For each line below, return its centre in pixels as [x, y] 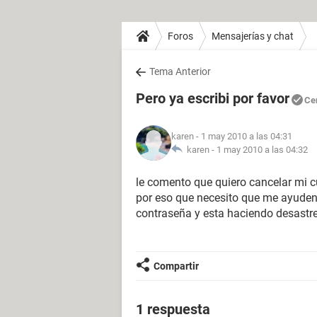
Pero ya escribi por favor [213, 98]
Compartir [176, 266]
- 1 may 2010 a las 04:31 [243, 136]
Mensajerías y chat [253, 36]
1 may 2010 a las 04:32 [262, 150]
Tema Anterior [180, 71]
